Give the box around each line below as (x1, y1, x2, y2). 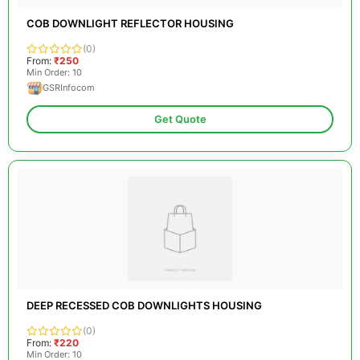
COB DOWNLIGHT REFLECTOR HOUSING (27, 17, 234, 30)
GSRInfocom (43, 82, 95, 93)
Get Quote (153, 113, 207, 125)
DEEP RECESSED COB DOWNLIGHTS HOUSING (27, 299, 262, 312)
